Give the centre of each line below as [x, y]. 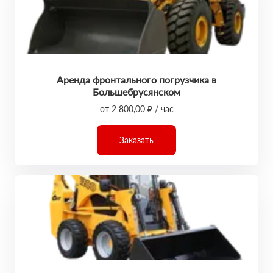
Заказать [136, 140]
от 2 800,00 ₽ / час [136, 109]
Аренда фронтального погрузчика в [136, 80]
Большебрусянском [136, 92]
